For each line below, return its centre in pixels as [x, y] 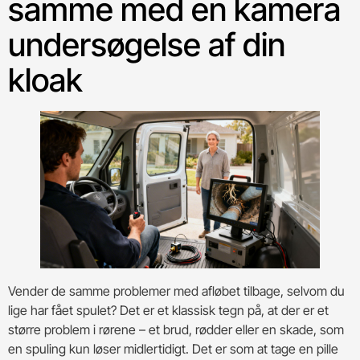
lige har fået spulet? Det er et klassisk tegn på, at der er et [168, 310]
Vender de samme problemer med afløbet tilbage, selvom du [176, 290]
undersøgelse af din [147, 44]
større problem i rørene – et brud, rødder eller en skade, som [176, 329]
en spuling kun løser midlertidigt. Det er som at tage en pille [173, 348]
